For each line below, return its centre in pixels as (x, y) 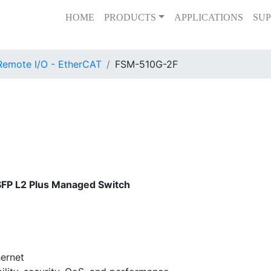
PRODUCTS (130, 17)
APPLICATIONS (209, 17)
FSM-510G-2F (146, 64)
